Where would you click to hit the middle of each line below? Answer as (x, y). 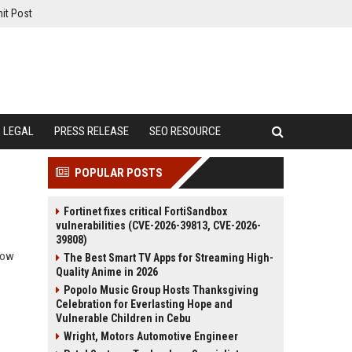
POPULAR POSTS (119, 173)
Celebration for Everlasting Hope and (144, 304)
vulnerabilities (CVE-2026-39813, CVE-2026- (158, 225)
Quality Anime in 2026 (107, 272)
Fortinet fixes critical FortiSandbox (145, 211)
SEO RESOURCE (185, 131)
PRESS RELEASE (92, 131)
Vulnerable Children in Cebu (123, 318)
